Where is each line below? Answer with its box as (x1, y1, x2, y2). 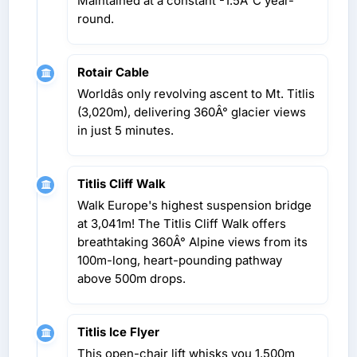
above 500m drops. (77, 270, 186, 286)
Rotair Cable (77, 64, 149, 80)
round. (77, 10, 114, 26)
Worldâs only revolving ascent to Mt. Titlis (77, 85, 315, 101)
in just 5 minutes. (77, 122, 174, 138)
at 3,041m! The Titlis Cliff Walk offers (77, 215, 286, 231)
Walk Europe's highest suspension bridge (77, 197, 312, 213)
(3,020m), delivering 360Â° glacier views (77, 104, 306, 120)
